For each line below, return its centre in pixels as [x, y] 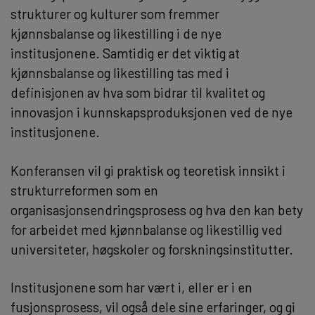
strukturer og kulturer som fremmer [115, 13]
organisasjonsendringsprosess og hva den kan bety [157, 210]
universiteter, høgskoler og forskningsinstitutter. [152, 249]
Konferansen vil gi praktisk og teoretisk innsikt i [148, 170]
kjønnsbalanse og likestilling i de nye [116, 33]
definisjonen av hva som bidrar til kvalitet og [138, 92]
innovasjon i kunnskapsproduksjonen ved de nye [152, 112]
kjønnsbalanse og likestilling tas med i [120, 72]
